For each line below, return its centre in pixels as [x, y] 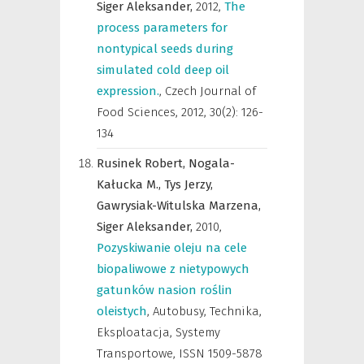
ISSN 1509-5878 [221, 353]
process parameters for [162, 28]
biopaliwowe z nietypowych [173, 269]
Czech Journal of [210, 91]
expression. [128, 91]
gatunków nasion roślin [165, 290]
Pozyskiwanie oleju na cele [172, 248]
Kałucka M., [130, 184]
